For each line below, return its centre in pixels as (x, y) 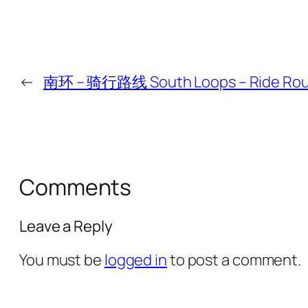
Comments (76, 187)
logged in (135, 260)
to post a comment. (234, 260)
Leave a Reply (66, 226)
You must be (62, 260)
